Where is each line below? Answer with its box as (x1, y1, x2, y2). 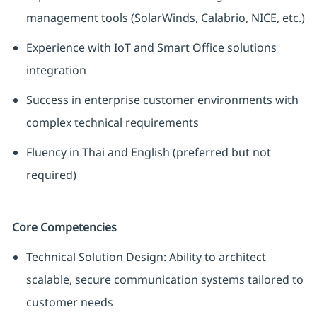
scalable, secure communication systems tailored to (25, 272, 304, 288)
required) (25, 167, 76, 183)
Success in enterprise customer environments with (25, 92, 299, 108)
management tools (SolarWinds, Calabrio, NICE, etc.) (25, 10, 305, 26)
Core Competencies (11, 219, 117, 236)
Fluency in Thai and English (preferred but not (25, 144, 271, 161)
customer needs (25, 294, 113, 311)
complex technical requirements (25, 115, 199, 131)
